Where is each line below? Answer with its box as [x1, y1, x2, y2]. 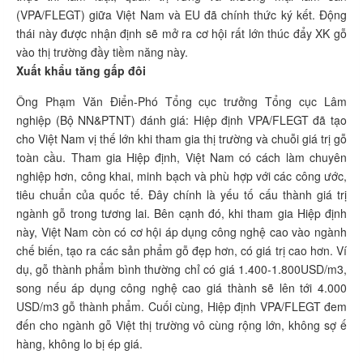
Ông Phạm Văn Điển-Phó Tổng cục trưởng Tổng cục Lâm [16, 93, 347, 109]
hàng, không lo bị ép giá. [16, 335, 143, 352]
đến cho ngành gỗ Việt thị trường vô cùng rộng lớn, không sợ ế [16, 317, 347, 333]
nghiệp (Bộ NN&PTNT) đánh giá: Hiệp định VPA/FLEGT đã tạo [16, 112, 347, 128]
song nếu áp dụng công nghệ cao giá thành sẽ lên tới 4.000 [16, 280, 347, 296]
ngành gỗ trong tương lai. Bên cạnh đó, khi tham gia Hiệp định [16, 205, 347, 221]
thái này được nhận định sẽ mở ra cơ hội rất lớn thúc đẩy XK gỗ [16, 25, 347, 41]
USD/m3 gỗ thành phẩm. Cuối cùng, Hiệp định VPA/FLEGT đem [16, 298, 347, 314]
